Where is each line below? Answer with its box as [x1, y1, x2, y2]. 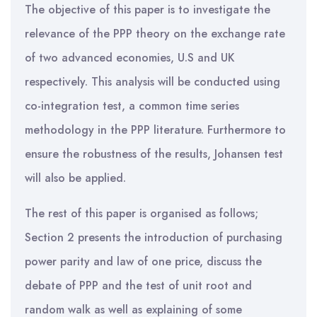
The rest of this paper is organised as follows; [25, 205, 258, 221]
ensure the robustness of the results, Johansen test [25, 146, 283, 162]
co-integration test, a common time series [25, 98, 239, 114]
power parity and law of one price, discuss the [25, 253, 262, 270]
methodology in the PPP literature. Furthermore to [25, 122, 286, 138]
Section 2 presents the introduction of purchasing [25, 229, 282, 246]
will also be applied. [25, 170, 126, 186]
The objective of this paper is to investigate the [25, 1, 270, 18]
